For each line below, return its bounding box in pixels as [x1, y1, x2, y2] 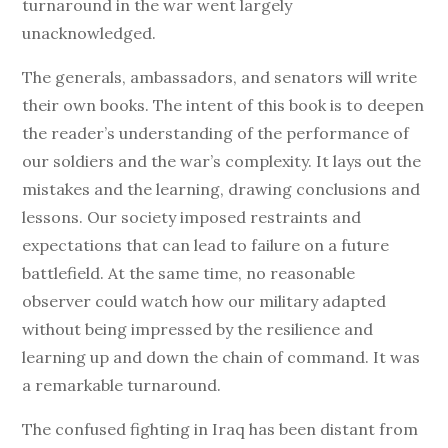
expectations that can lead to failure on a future [22, 235, 390, 255]
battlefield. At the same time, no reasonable [22, 263, 356, 283]
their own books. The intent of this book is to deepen [22, 95, 425, 115]
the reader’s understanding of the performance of [22, 123, 410, 143]
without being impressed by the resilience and [22, 319, 374, 339]
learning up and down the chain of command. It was [22, 347, 421, 367]
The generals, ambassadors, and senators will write [22, 67, 418, 87]
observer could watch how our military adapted [22, 291, 387, 311]
